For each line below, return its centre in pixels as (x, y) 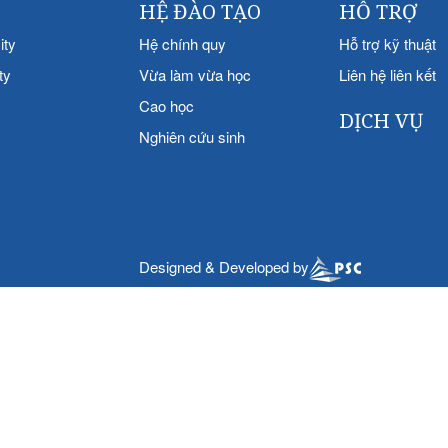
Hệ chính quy (182, 43)
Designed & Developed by (224, 266)
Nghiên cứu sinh (192, 136)
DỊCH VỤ (381, 120)
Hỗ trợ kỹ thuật (387, 43)
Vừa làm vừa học (195, 74)
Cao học (166, 105)
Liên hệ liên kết (387, 74)
